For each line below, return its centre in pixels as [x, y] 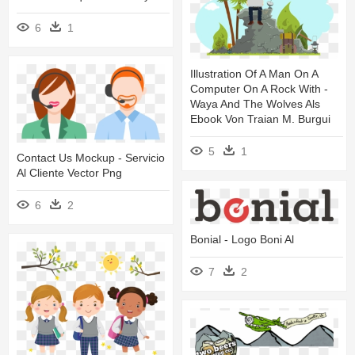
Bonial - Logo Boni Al [242, 240]
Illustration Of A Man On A [254, 74]
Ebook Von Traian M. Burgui [260, 119]
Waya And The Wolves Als [255, 104]
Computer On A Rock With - [259, 89]
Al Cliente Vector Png [69, 173]
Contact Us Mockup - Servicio [91, 158]
